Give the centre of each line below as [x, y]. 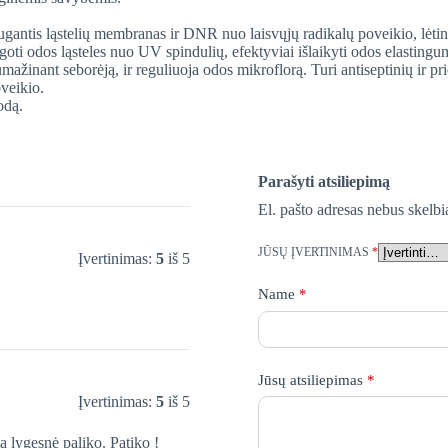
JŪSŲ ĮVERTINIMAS [314, 252]
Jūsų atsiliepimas [312, 379]
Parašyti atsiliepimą [323, 182]
